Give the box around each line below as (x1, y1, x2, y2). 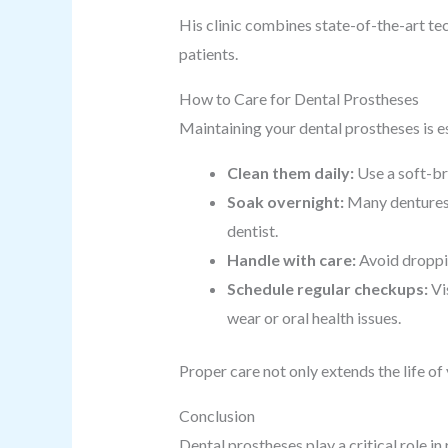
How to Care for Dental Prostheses (178, 89, 419, 108)
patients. (178, 44, 238, 63)
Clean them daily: (226, 163, 354, 182)
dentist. (226, 221, 278, 240)
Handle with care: (226, 250, 356, 269)
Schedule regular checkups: (226, 279, 428, 298)
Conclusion (178, 406, 255, 425)
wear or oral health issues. (226, 308, 401, 327)
